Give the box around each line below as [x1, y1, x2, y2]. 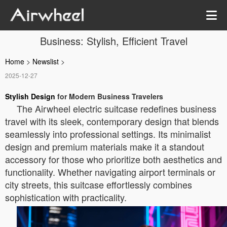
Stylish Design [5, 91, 55, 101]
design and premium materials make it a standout [5, 140, 204, 153]
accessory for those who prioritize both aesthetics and [5, 153, 222, 166]
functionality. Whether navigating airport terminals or [5, 165, 215, 178]
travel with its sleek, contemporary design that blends [5, 115, 219, 128]
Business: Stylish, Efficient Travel [40, 33, 187, 48]
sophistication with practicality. [5, 191, 127, 204]
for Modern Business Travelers [55, 91, 163, 101]
